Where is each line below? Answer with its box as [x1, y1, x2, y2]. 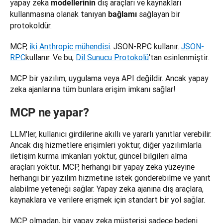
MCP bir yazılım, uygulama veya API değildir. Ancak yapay [10, 73, 209, 84]
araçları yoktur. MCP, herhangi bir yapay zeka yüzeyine [10, 162, 195, 172]
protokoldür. [10, 20, 52, 31]
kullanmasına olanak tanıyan [10, 9, 108, 19]
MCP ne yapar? [10, 106, 89, 120]
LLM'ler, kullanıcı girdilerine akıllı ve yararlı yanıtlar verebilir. [10, 129, 212, 139]
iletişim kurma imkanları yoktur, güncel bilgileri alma [10, 151, 187, 161]
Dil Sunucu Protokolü [76, 52, 149, 63]
